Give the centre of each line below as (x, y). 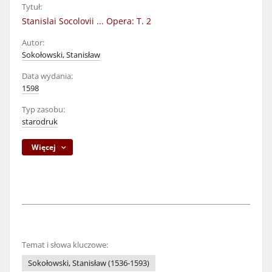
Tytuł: (32, 7)
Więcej (44, 147)
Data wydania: (47, 76)
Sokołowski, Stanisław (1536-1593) (89, 263)
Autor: (33, 43)
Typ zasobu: (43, 110)
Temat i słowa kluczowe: (65, 245)
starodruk (40, 122)
